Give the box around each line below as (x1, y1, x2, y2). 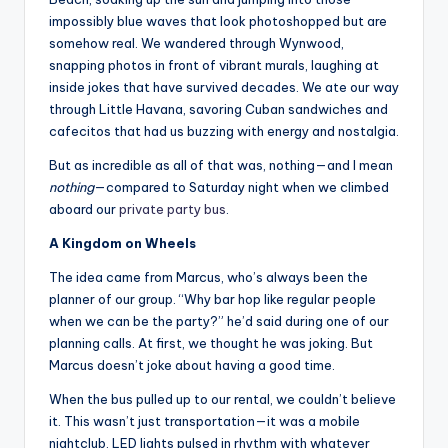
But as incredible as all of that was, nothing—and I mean (49, 157, 393, 174)
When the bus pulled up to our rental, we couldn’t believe (49, 391, 396, 408)
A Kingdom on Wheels (49, 235, 196, 252)
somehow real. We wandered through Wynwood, (49, 35, 344, 52)
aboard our (49, 201, 119, 218)
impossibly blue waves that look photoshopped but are (49, 13, 387, 30)
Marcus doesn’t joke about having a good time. (49, 357, 335, 374)
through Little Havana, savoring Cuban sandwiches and (49, 101, 388, 118)
